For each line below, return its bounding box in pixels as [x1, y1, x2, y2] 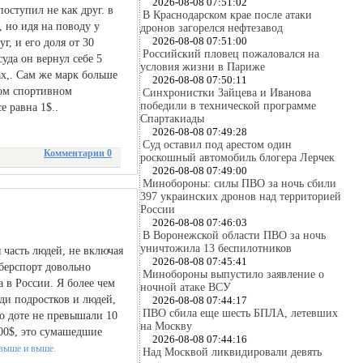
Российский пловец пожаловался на [143, 48, 319, 60]
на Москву [140, 320, 192, 332]
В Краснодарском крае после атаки [143, 9, 312, 21]
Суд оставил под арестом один [143, 139, 292, 151]
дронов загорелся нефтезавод [140, 22, 283, 34]
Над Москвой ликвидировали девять [143, 346, 322, 358]
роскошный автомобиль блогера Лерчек [140, 152, 335, 164]
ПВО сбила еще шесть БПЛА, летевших [143, 307, 338, 319]
